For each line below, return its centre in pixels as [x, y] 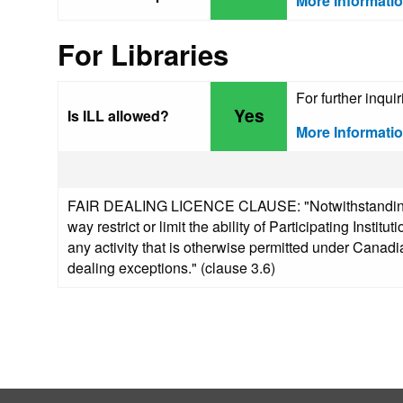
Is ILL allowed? [118, 116]
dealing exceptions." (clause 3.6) [171, 268]
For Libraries [143, 54]
